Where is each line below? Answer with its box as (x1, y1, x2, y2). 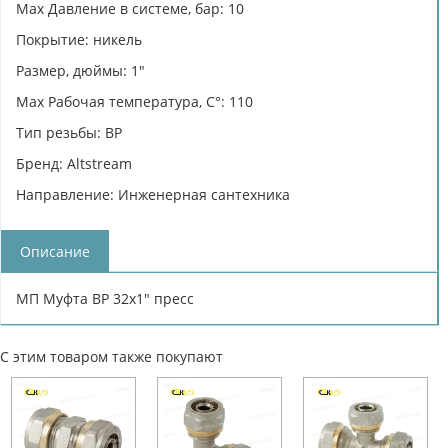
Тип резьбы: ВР (16, 122, 122, 142)
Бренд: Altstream (16, 153, 132, 173)
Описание (20, 241, 90, 261)
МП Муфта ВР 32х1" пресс (16, 288, 194, 308)
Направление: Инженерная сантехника (16, 184, 290, 204)
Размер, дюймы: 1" (16, 60, 145, 80)
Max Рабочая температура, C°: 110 (16, 91, 253, 111)
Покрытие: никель (16, 29, 142, 49)
